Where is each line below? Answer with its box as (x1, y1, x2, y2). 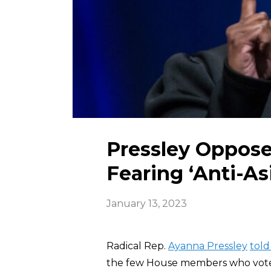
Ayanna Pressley (168, 240, 247, 252)
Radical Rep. (106, 240, 168, 252)
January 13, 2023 (106, 197, 187, 209)
